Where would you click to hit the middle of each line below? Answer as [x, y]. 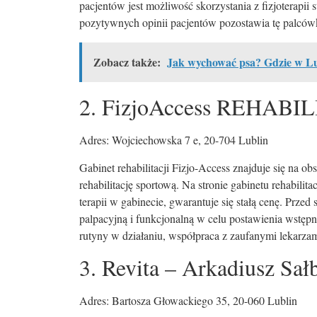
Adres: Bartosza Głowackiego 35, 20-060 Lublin [188, 301]
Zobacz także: [127, 62]
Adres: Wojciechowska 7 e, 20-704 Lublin [174, 140]
